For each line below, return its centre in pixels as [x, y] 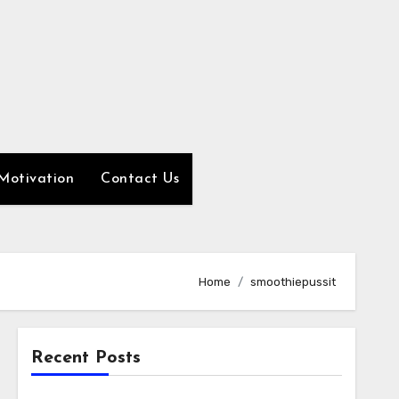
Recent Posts [85, 358]
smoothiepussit [293, 281]
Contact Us [140, 179]
